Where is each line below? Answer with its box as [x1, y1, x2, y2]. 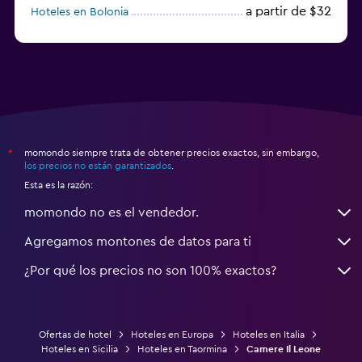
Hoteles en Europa [130, 329, 213, 339]
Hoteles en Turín [31, 28, 114, 40]
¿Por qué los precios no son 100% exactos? [24, 263, 276, 277]
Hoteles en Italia [232, 329, 305, 339]
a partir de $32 [246, 4, 331, 18]
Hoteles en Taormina [137, 343, 227, 354]
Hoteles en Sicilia [41, 343, 118, 354]
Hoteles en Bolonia [31, 6, 128, 18]
